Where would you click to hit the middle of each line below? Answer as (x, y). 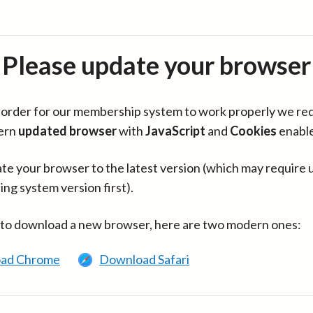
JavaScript (175, 131)
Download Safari (144, 259)
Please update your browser (156, 65)
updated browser (67, 131)
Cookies (253, 131)
